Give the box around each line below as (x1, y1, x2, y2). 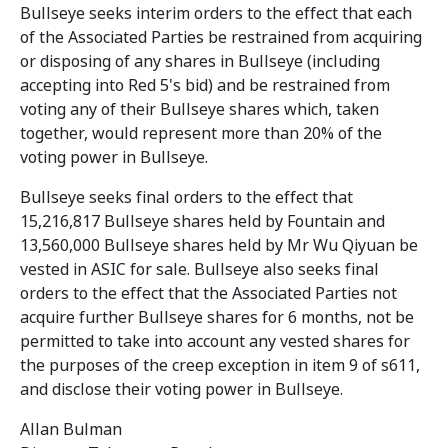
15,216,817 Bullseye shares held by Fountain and (20, 210, 385, 233)
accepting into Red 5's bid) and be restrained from (20, 74, 390, 97)
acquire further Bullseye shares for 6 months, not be (20, 306, 414, 329)
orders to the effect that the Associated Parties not (20, 282, 397, 305)
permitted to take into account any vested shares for (20, 330, 410, 353)
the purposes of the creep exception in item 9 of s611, (20, 354, 420, 377)
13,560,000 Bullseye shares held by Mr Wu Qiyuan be (20, 234, 418, 257)
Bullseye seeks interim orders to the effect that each (20, 2, 412, 25)
